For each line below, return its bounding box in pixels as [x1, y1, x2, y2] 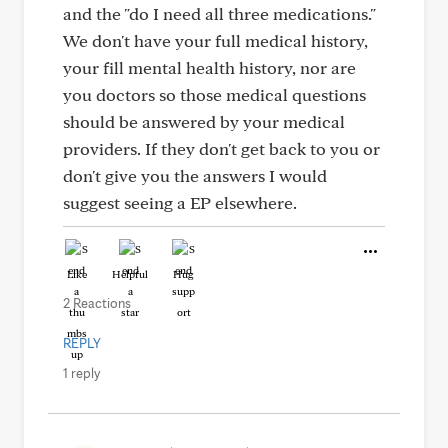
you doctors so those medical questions [63, 84, 366, 105]
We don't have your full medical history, [63, 30, 368, 51]
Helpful [112, 267, 148, 281]
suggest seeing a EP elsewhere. [63, 192, 297, 213]
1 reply [63, 365, 100, 381]
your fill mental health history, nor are [63, 57, 356, 78]
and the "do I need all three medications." [63, 3, 375, 24]
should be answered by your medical [63, 111, 345, 132]
